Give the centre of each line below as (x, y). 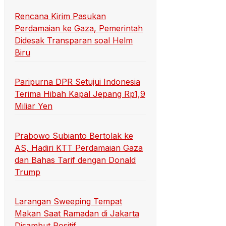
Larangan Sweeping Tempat (68, 202)
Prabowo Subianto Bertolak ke (74, 135)
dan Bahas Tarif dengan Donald (75, 160)
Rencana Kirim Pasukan (60, 16)
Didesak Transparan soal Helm (74, 41)
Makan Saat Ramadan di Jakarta (77, 214)
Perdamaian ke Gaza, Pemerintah (79, 29)
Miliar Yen (34, 106)
